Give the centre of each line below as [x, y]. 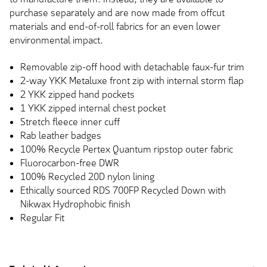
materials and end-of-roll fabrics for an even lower [115, 26]
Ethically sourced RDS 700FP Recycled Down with [123, 191]
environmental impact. [56, 40]
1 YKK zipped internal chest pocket [93, 108]
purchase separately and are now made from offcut [117, 13]
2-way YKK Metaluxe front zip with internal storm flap [132, 81]
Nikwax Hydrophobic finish [75, 204]
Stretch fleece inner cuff [70, 122]
